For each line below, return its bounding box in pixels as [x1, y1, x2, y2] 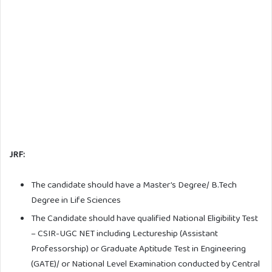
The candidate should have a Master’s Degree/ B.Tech [31, 178, 237, 192]
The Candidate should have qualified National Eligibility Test [31, 211, 258, 225]
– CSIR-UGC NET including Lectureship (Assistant [31, 226, 218, 240]
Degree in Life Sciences [31, 193, 121, 207]
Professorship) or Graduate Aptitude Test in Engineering [31, 242, 246, 256]
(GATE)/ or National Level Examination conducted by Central [31, 257, 260, 271]
